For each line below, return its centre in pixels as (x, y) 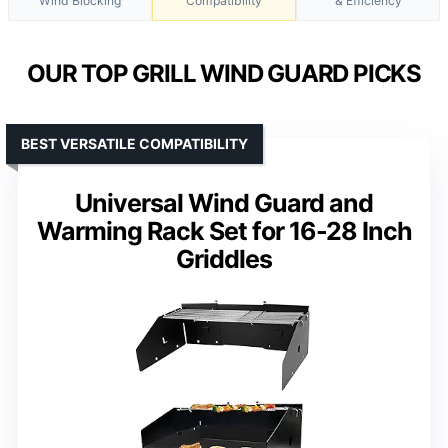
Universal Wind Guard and (224, 202)
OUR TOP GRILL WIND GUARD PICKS (224, 73)
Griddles (224, 258)
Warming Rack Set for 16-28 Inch (224, 230)
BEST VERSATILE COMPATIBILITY (134, 143)
